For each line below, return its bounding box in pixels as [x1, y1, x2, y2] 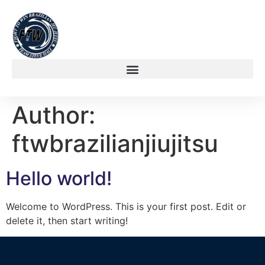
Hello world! [6, 167, 112, 190]
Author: [12, 101, 95, 130]
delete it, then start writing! [6, 215, 128, 227]
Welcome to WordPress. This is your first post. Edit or [6, 201, 246, 213]
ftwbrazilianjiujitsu [12, 129, 218, 159]
